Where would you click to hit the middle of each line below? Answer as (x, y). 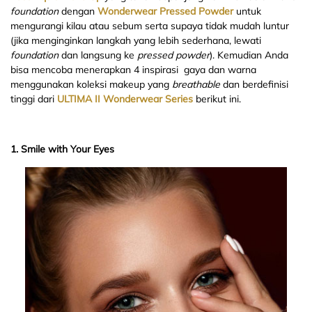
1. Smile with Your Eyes (62, 149)
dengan (79, 11)
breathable (196, 85)
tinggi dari (34, 99)
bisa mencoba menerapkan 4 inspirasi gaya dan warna (133, 70)
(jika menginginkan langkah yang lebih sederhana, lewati (136, 41)
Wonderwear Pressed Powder (165, 11)
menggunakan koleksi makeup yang (91, 85)
